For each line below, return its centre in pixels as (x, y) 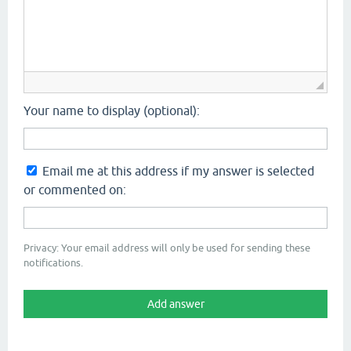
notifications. (53, 262)
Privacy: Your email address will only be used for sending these (167, 248)
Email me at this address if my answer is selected (178, 170)
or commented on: (75, 189)
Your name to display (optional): (112, 110)
